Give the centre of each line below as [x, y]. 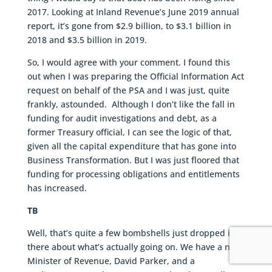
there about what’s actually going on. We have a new [134, 247]
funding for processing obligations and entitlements [133, 174]
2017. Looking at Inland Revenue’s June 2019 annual [133, 12]
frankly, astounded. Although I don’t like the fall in [131, 104]
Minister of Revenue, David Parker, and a [111, 261]
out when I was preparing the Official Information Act [135, 76]
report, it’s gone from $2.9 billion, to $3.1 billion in [129, 26]
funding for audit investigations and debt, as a [122, 118]
